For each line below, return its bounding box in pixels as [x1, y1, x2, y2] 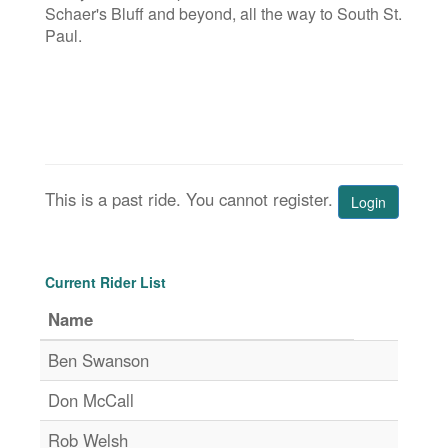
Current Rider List [45, 271, 166, 292]
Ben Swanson [48, 347, 149, 372]
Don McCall [48, 387, 134, 412]
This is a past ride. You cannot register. [45, 187, 333, 212]
